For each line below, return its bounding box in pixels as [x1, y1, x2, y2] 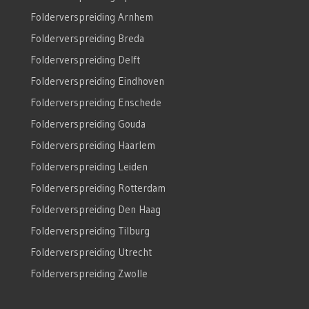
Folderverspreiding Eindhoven [30, 74, 164, 88]
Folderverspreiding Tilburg [30, 223, 150, 237]
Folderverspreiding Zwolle [30, 266, 148, 280]
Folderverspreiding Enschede [30, 95, 161, 109]
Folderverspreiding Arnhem [30, 10, 153, 23]
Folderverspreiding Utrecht [30, 245, 152, 259]
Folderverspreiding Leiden [30, 159, 148, 173]
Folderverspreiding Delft [30, 52, 140, 66]
